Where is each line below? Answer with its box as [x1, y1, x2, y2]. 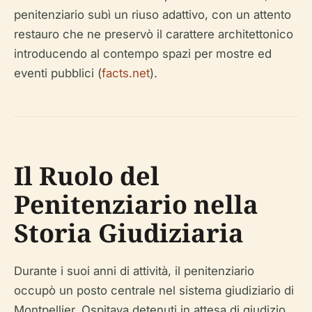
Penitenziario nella [14, 187, 258, 222]
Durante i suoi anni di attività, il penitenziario [14, 264, 254, 279]
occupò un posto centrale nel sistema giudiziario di [14, 283, 294, 298]
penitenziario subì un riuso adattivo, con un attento [14, 8, 291, 22]
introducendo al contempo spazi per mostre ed [14, 47, 272, 61]
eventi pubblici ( [14, 66, 102, 81]
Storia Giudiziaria [14, 216, 244, 251]
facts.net [102, 66, 150, 81]
